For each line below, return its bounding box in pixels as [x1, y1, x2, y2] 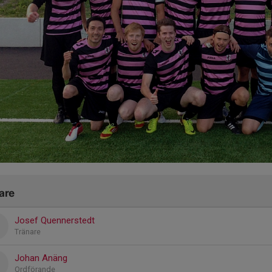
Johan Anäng [15, 252, 67, 263]
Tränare [15, 226, 41, 236]
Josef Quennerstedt [15, 214, 95, 226]
